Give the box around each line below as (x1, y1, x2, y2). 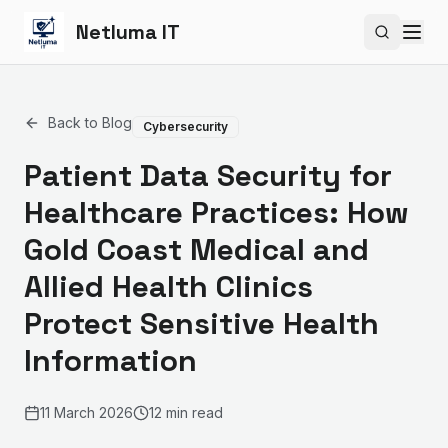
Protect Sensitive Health (24, 304, 379, 343)
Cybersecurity (143, 119, 228, 134)
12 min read (149, 404, 223, 421)
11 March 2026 (40, 404, 133, 421)
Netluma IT (76, 19, 180, 45)
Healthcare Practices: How (24, 193, 409, 232)
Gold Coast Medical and (24, 230, 369, 269)
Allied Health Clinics (24, 267, 313, 306)
